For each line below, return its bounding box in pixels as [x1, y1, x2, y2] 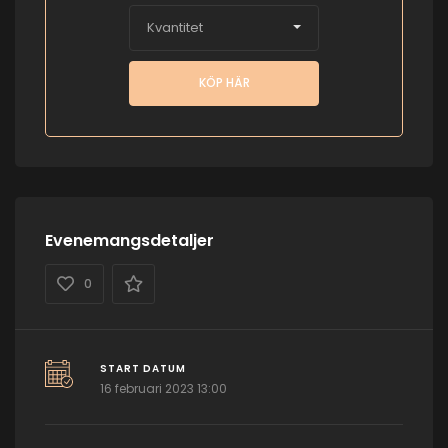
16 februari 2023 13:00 [99, 379, 227, 397]
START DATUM [99, 361, 186, 375]
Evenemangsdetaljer [45, 228, 214, 252]
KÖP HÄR [198, 74, 250, 92]
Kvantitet [147, 17, 203, 37]
